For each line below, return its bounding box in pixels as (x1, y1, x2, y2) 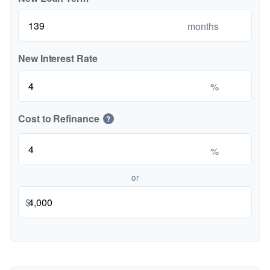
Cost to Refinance (18, 111, 99, 125)
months (187, 19, 219, 33)
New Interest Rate (18, 51, 98, 65)
